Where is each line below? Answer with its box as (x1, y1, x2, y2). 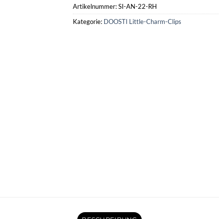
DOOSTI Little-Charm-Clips (104, 17, 181, 25)
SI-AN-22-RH (118, 2, 157, 10)
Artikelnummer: (73, 2, 118, 10)
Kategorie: (73, 17, 104, 25)
